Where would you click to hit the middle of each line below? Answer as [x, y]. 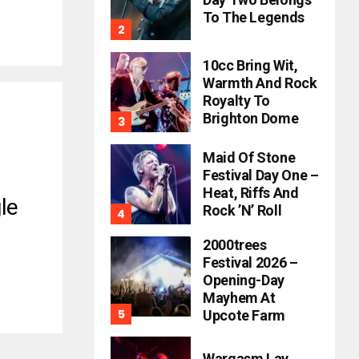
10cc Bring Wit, [250, 65]
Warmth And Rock [260, 83]
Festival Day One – [261, 175]
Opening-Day [244, 280]
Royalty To [236, 101]
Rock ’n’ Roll [242, 210]
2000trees [235, 245]
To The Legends [254, 17]
